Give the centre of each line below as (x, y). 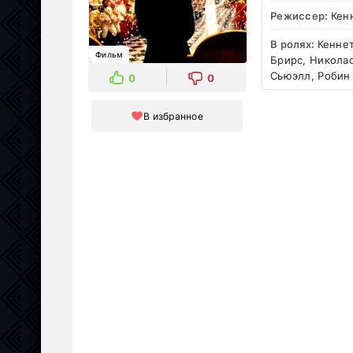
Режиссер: (301, 15)
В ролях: (294, 44)
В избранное (173, 116)
